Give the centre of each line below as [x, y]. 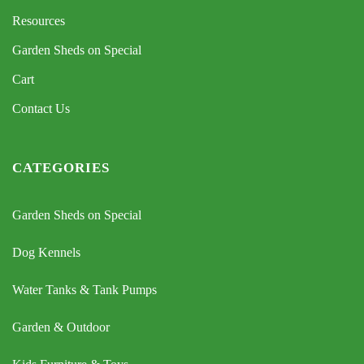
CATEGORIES [61, 168]
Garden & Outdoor [61, 327]
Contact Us [41, 109]
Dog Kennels [46, 253]
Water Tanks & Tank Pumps [84, 290]
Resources [39, 21]
